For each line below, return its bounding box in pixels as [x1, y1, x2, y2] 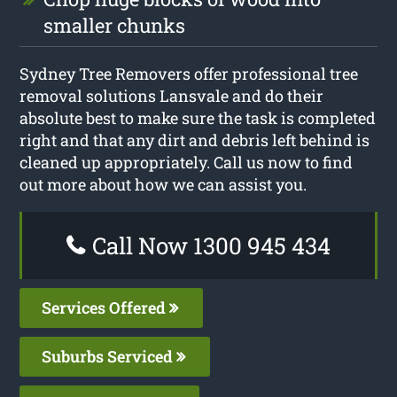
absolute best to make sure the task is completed [19, 106, 377, 128]
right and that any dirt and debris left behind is [19, 128, 370, 151]
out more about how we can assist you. [19, 173, 307, 195]
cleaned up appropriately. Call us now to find [19, 151, 354, 173]
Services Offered [42, 296, 170, 318]
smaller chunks [43, 12, 186, 38]
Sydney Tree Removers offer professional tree [19, 62, 359, 84]
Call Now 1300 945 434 [87, 230, 331, 261]
